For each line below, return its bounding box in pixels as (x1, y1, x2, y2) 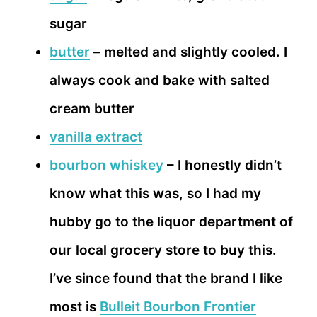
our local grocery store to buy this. (50, 241, 277, 258)
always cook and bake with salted (50, 71, 270, 88)
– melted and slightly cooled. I (90, 43, 287, 60)
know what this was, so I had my (50, 185, 261, 202)
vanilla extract (50, 128, 142, 145)
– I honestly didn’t (163, 156, 282, 173)
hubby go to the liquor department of (50, 213, 293, 230)
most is (50, 298, 100, 315)
